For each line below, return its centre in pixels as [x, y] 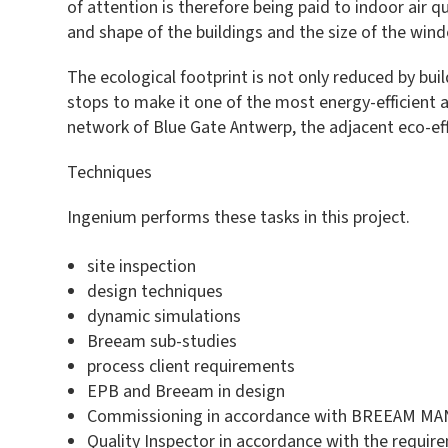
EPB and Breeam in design [186, 391]
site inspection [142, 266]
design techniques [155, 291]
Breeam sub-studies [162, 341]
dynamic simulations [164, 316]
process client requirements [191, 366]
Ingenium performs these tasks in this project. [239, 217]
